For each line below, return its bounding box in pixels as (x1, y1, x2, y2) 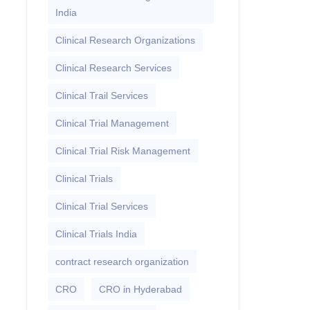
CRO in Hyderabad (98, 284, 182, 295)
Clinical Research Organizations (55, 35, 195, 46)
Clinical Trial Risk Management (55, 145, 190, 156)
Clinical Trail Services (55, 90, 148, 101)
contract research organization (55, 256, 189, 267)
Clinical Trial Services (55, 201, 148, 212)
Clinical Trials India (55, 228, 137, 239)
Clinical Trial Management (55, 118, 169, 129)
